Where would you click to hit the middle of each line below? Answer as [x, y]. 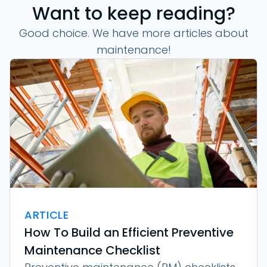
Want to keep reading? [133, 14]
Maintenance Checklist [92, 251]
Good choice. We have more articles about [133, 33]
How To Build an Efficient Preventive [129, 233]
